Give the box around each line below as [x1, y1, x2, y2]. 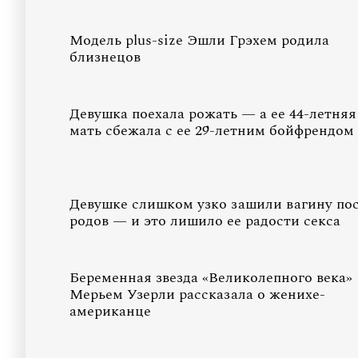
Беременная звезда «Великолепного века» [70, 267, 352, 288]
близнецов [70, 46, 141, 68]
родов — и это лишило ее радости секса [70, 210, 340, 232]
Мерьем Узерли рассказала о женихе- [70, 284, 325, 305]
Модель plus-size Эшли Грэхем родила [70, 30, 329, 51]
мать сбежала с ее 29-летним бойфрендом [70, 120, 354, 141]
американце [70, 300, 151, 322]
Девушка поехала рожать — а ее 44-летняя [70, 103, 356, 125]
